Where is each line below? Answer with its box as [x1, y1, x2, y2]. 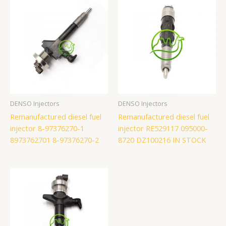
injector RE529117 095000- [118, 123, 208, 133]
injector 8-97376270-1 [10, 123, 84, 133]
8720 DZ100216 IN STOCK [118, 134, 206, 145]
